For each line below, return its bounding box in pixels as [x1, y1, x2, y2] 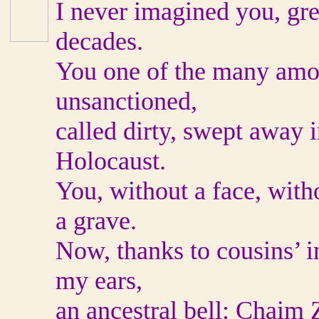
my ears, [56, 266, 142, 295]
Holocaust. [56, 147, 166, 175]
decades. [56, 27, 143, 56]
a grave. [56, 206, 137, 235]
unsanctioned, [56, 87, 197, 115]
